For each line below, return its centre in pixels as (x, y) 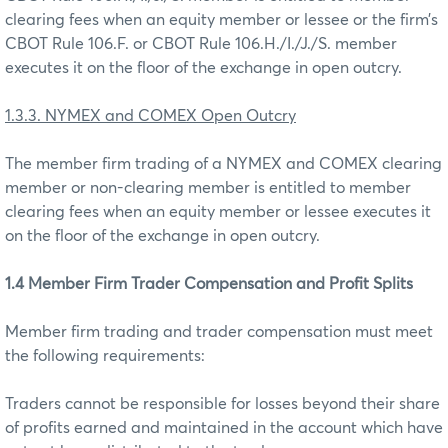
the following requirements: (105, 355)
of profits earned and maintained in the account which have (224, 427)
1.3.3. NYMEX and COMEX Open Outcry (150, 115)
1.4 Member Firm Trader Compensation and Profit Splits (209, 283)
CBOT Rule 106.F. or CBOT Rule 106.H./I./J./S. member (201, 43)
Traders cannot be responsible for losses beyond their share (222, 403)
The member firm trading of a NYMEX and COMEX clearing (223, 163)
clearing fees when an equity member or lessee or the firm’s (221, 19)
